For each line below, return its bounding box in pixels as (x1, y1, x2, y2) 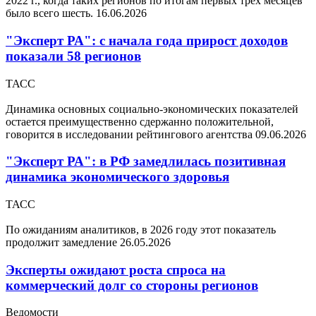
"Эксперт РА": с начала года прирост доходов (6, 32, 288, 48)
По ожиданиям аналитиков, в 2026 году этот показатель (6, 224, 276, 236)
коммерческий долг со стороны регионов (6, 277, 258, 293)
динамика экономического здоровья (6, 169, 229, 185)
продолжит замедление (6, 236, 120, 248)
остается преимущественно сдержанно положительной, (6, 115, 274, 128)
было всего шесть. (6, 7, 96, 20)
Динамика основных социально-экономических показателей (6, 102, 298, 115)
